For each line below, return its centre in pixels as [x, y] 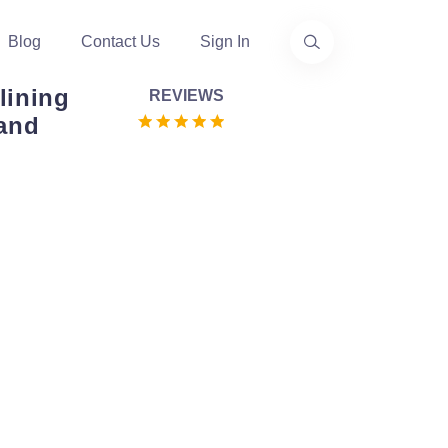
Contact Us [120, 41]
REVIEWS [186, 95]
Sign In [225, 41]
